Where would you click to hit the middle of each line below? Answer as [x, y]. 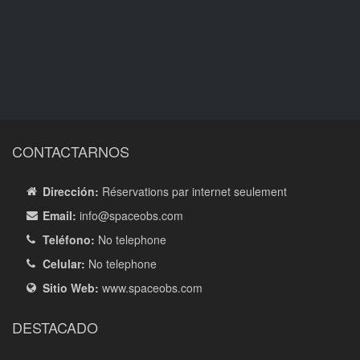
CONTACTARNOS [71, 151]
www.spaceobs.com [151, 288]
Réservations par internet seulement [193, 191]
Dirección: [71, 191]
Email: [61, 215]
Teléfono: [69, 239]
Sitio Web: [71, 288]
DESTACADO [55, 327]
